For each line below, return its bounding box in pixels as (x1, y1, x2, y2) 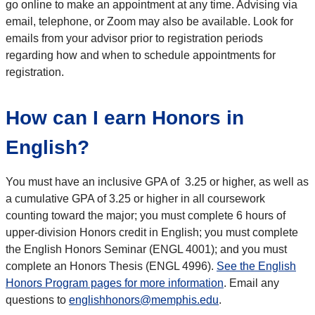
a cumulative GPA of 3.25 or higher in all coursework (6, 192, 265, 205)
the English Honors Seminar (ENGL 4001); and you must (6, 243, 287, 255)
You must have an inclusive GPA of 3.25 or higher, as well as (6, 175, 309, 188)
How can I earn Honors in (6, 106, 244, 129)
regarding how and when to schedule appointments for (6, 49, 276, 61)
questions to (6, 293, 69, 306)
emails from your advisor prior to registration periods (6, 32, 263, 44)
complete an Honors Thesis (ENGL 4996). (6, 259, 217, 272)
